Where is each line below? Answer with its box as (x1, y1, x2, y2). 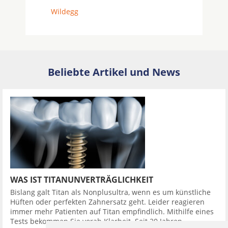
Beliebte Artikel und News (48, 65, 180, 79)
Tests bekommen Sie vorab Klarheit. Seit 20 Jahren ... (10, 216, 190, 226)
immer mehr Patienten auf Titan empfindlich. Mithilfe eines (10, 207, 214, 216)
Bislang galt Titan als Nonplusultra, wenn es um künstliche (10, 187, 211, 197)
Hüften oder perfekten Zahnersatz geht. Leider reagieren (10, 197, 205, 207)
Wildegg (51, 7, 78, 16)
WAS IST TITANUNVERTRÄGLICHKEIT (10, 174, 153, 185)
